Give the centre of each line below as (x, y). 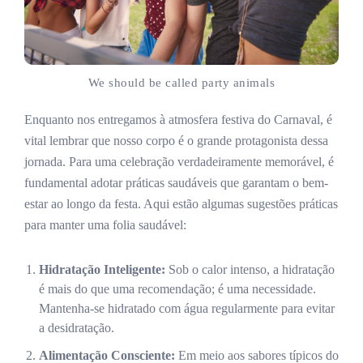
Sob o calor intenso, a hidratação (250, 269)
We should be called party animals (181, 82)
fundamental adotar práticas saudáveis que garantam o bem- (176, 182)
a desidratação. (77, 327)
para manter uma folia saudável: (105, 224)
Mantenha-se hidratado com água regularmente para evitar (187, 308)
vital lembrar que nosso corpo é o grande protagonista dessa (176, 140)
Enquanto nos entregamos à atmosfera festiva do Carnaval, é (178, 119)
